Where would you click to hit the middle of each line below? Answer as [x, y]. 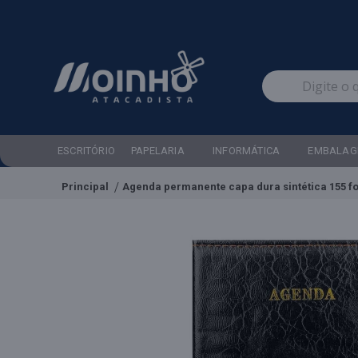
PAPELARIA [158, 151]
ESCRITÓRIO [87, 151]
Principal [85, 186]
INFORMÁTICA [247, 151]
